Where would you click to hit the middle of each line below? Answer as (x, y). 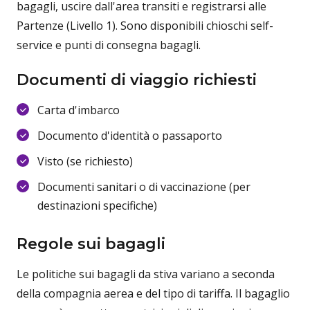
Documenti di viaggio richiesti (137, 80)
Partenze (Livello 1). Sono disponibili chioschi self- (145, 26)
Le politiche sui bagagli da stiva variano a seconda (146, 274)
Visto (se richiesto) (85, 161)
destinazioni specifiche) (97, 206)
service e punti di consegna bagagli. (109, 45)
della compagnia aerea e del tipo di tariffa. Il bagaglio (153, 293)
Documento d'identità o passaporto (130, 136)
